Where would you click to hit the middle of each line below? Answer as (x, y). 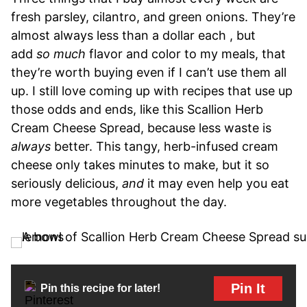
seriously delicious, (66, 183)
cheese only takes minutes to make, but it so (140, 164)
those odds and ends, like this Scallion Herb (137, 109)
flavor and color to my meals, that (186, 53)
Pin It (248, 288)
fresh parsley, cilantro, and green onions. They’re (153, 16)
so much (61, 53)
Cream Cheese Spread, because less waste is (141, 127)
